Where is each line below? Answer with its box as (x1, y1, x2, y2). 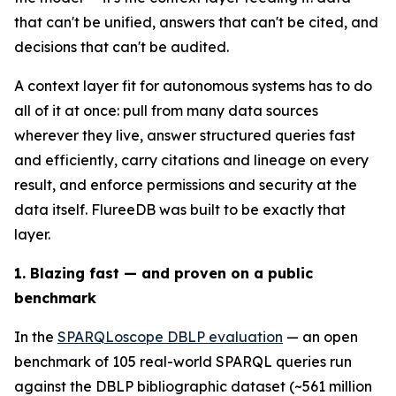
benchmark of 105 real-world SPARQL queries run (14, 353, 352, 370)
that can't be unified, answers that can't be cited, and (14, 13, 378, 31)
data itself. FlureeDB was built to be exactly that (14, 201, 346, 218)
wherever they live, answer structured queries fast (14, 126, 355, 144)
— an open (283, 328, 358, 346)
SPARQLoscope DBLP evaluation (57, 328, 283, 346)
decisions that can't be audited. (14, 38, 229, 56)
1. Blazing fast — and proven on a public (14, 264, 313, 282)
